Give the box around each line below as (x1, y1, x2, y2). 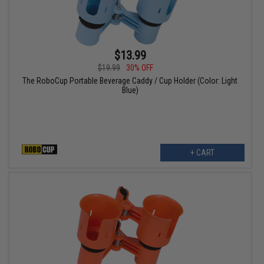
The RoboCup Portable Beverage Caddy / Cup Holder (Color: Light (22, 76, 238, 86)
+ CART (190, 148, 214, 158)
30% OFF (126, 63, 154, 73)
